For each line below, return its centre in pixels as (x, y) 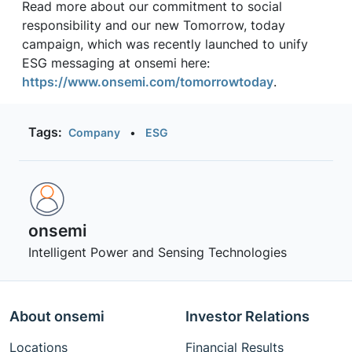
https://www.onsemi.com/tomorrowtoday (148, 82)
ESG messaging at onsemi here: (116, 63)
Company (94, 132)
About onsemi (57, 316)
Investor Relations (247, 316)
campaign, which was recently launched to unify (165, 44)
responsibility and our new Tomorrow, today (154, 25)
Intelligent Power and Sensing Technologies (158, 252)
